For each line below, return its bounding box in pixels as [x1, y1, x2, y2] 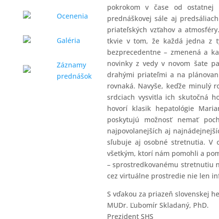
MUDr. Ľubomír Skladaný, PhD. [107, 200, 209, 210]
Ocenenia [56, 11, 88, 21]
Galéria [56, 36, 80, 45]
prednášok [56, 71, 92, 81]
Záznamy [56, 60, 86, 69]
